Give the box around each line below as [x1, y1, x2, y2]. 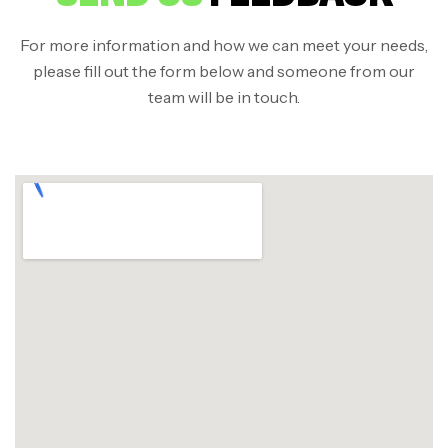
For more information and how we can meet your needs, [20, 35, 428, 56]
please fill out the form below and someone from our [33, 61, 415, 82]
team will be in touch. [148, 87, 300, 108]
